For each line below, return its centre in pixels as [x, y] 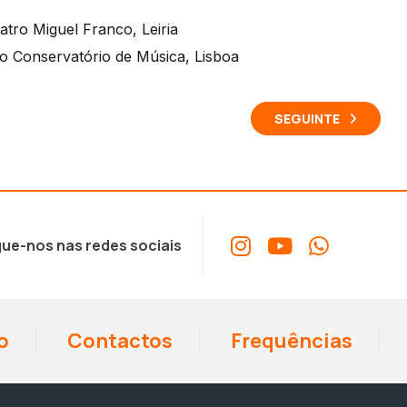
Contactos [118, 341]
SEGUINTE [307, 119]
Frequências [290, 341]
